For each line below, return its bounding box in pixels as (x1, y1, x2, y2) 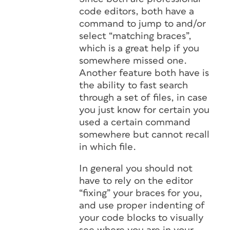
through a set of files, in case (79, 93, 207, 103)
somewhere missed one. (79, 56, 187, 66)
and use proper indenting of (79, 201, 205, 210)
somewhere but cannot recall (79, 130, 209, 140)
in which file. (79, 142, 136, 152)
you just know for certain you (79, 105, 209, 115)
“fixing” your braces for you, (79, 188, 202, 198)
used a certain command (79, 118, 190, 127)
